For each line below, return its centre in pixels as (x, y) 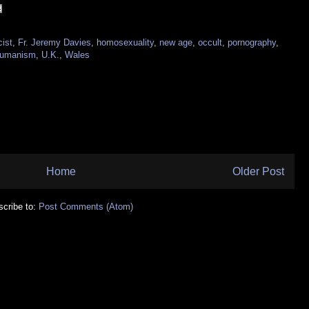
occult (210, 42)
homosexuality (125, 42)
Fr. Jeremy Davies (54, 42)
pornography (252, 42)
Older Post (258, 171)
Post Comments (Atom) (86, 206)
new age (176, 42)
